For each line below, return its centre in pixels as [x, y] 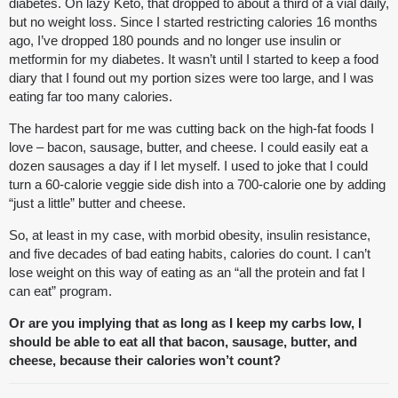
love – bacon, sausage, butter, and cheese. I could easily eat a [188, 147]
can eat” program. [60, 291]
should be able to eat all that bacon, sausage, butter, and [183, 342]
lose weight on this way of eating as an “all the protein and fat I [187, 273]
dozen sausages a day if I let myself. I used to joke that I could [188, 166]
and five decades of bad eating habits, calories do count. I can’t [190, 254]
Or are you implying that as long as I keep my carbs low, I [185, 323]
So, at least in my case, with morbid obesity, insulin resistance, [190, 235]
